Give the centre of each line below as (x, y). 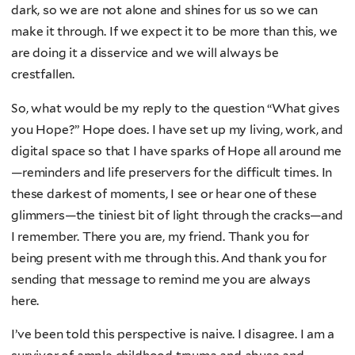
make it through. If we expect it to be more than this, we (174, 32)
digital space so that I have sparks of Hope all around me (176, 151)
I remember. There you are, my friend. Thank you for (160, 236)
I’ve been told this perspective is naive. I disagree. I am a (173, 334)
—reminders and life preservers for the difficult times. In (172, 172)
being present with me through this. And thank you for (169, 258)
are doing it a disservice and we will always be (145, 53)
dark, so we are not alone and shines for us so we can (165, 10)
